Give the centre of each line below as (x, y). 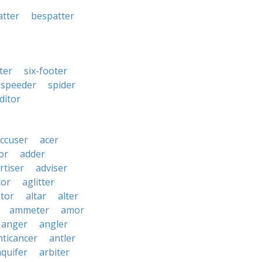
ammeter (29, 210)
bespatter (53, 16)
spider (62, 85)
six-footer (46, 71)
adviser (51, 168)
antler (62, 238)
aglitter (38, 182)
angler (54, 224)
